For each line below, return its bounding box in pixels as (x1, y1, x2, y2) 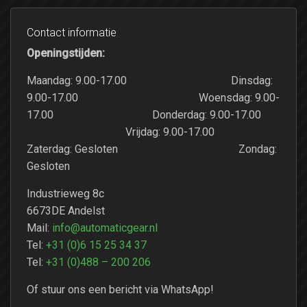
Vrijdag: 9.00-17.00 (27, 126, 214, 137)
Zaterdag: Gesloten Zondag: (27, 143, 277, 154)
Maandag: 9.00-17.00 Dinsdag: (27, 75, 273, 86)
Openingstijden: (27, 47, 105, 60)
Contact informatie (27, 26, 116, 39)
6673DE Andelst (27, 205, 105, 216)
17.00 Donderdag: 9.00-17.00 (27, 109, 280, 120)
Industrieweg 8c (27, 188, 104, 199)
